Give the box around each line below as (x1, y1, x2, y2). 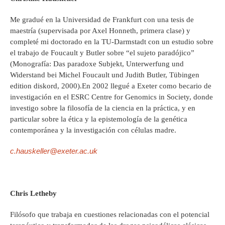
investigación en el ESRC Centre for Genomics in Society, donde (10, 93, 213, 101)
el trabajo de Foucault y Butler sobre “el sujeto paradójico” (10, 49, 194, 57)
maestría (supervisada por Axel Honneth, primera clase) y (10, 27, 190, 35)
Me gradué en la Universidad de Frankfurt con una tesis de (10, 16, 194, 24)
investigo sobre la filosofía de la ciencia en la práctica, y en (10, 104, 195, 113)
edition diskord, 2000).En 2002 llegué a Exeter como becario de (10, 82, 211, 90)
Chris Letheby (10, 189, 57, 198)
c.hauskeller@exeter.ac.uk (10, 147, 97, 156)
